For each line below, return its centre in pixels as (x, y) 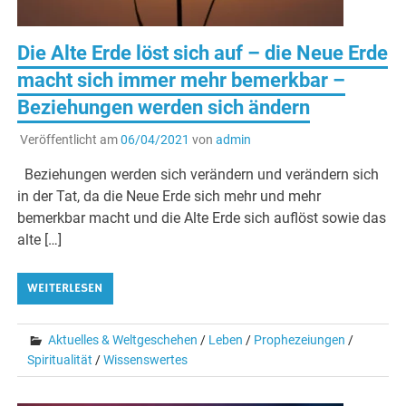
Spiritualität (60, 360)
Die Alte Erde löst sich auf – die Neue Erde (203, 53)
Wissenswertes (146, 360)
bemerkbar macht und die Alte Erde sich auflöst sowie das (202, 218)
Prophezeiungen (300, 340)
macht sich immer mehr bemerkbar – (182, 81)
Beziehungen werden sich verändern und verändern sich (198, 175)
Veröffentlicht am (70, 140)
